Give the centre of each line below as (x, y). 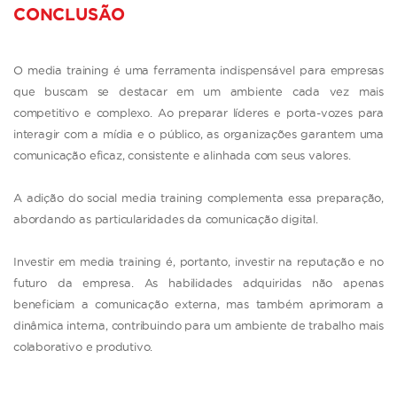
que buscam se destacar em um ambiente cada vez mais (198, 91)
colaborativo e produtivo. (83, 346)
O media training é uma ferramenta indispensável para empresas (198, 70)
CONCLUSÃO (70, 15)
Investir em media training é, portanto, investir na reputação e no (198, 261)
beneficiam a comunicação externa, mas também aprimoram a (198, 304)
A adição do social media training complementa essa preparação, (198, 197)
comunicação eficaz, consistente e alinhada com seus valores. (182, 155)
